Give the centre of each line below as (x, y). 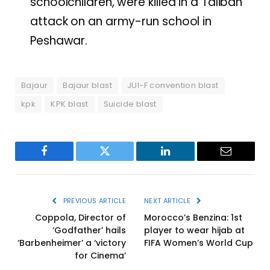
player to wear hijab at (194, 230)
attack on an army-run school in (121, 22)
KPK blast (70, 104)
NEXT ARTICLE (168, 200)
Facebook (64, 160)
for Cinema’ (100, 255)
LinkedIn (184, 160)
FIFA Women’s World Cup (199, 243)
